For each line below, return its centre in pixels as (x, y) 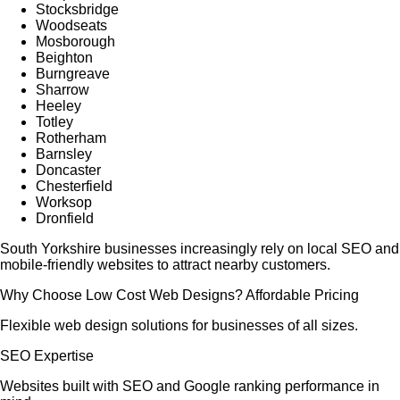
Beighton (64, 58)
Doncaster (68, 170)
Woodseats (71, 25)
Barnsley (64, 154)
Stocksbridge (77, 9)
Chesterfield (74, 186)
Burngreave (73, 74)
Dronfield (65, 218)
